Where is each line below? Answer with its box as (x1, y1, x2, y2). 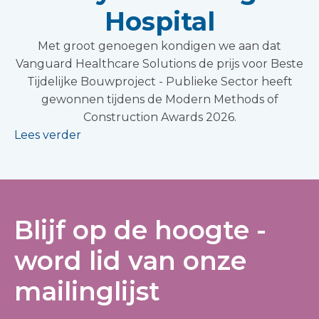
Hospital (104, 6, 215, 38)
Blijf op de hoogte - (14, 214, 266, 246)
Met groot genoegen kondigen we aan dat (38, 39, 281, 53)
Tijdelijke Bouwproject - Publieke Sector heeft (26, 75, 293, 89)
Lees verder (14, 128, 81, 142)
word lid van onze (14, 245, 246, 277)
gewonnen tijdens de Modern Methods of (41, 93, 278, 107)
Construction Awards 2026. (83, 110, 236, 125)
